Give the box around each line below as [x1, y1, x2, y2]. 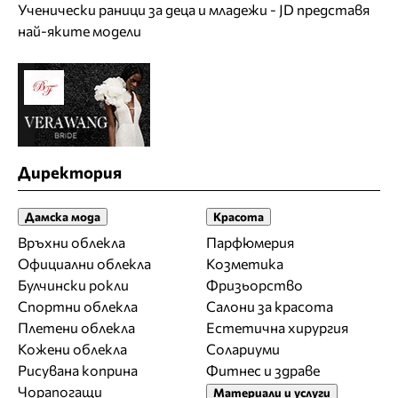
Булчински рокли [18, 275, 129, 293]
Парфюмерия [206, 233, 294, 251]
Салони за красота [206, 297, 333, 314]
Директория [18, 161, 122, 182]
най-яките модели [18, 22, 141, 40]
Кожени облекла [18, 339, 127, 357]
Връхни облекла [18, 233, 125, 251]
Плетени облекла [18, 318, 135, 336]
